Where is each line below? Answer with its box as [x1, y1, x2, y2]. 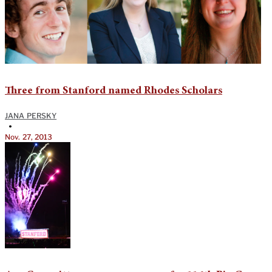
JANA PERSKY [5, 111, 57, 121]
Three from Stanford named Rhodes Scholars [5, 86, 222, 97]
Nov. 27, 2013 [5, 132, 53, 142]
